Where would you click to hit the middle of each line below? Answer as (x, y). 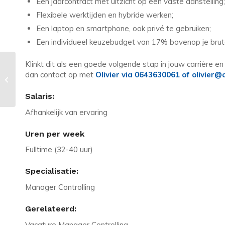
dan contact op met (60, 74)
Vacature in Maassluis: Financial (66, 68)
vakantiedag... (39, 89)
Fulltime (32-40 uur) (59, 150)
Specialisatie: (52, 171)
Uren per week (55, 134)
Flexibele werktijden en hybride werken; (105, 15)
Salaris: (40, 96)
